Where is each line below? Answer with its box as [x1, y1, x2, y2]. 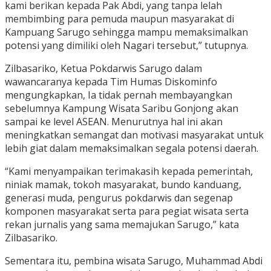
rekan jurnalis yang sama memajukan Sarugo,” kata [5, 218, 239, 232]
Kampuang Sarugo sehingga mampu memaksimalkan [5, 25, 248, 39]
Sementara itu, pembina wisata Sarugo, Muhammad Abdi [5, 254, 263, 268]
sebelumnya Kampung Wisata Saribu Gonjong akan [5, 102, 238, 116]
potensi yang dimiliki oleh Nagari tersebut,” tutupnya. [5, 39, 248, 53]
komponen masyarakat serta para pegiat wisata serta [5, 204, 249, 218]
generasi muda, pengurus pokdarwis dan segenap [5, 191, 233, 205]
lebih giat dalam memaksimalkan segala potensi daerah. [5, 142, 258, 155]
